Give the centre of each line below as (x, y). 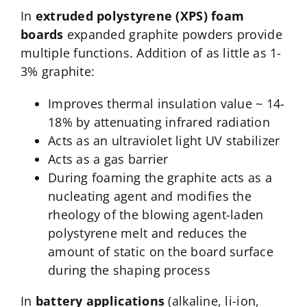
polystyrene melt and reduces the (147, 233)
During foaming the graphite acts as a (160, 178)
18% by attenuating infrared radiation (159, 122)
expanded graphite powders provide (173, 35)
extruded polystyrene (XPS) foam (140, 16)
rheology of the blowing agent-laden (156, 215)
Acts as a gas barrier (108, 159)
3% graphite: (58, 72)
